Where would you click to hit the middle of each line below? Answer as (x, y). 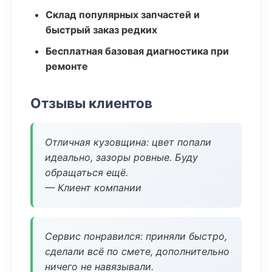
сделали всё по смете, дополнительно (137, 251)
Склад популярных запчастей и (123, 15)
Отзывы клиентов (91, 103)
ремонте (67, 66)
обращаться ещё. (87, 172)
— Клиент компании (93, 188)
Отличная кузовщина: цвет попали (128, 142)
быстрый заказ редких (101, 30)
